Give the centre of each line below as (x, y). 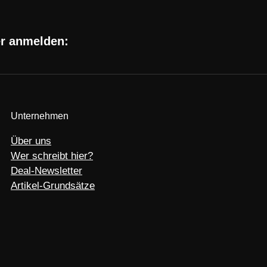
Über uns (31, 141)
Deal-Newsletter (46, 170)
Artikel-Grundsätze (53, 185)
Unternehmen (40, 116)
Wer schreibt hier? (52, 156)
